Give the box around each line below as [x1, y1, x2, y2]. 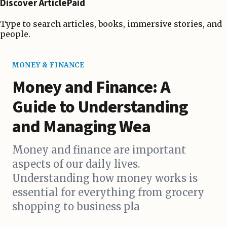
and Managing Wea [12, 115, 151, 140]
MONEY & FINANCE [12, 61, 85, 70]
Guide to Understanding [12, 95, 188, 120]
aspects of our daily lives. [12, 158, 140, 171]
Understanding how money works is [12, 172, 198, 185]
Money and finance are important [12, 143, 186, 157]
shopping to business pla [12, 200, 140, 213]
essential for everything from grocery [12, 186, 204, 199]
